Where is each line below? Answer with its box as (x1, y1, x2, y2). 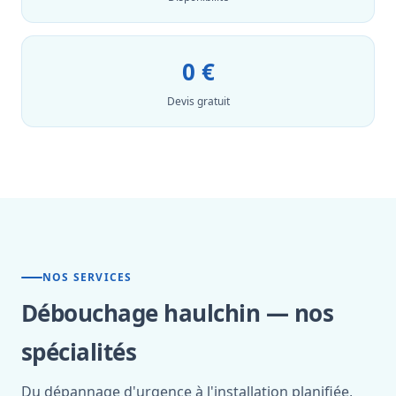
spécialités (21, 336, 137, 368)
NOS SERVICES (42, 270, 133, 285)
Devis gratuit (166, 94, 230, 109)
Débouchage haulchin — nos (21, 297, 333, 329)
